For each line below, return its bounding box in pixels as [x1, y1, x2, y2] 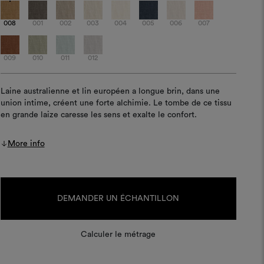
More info [7, 140, 45, 148]
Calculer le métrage [81, 230, 156, 239]
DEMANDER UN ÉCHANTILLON [57, 194, 180, 203]
